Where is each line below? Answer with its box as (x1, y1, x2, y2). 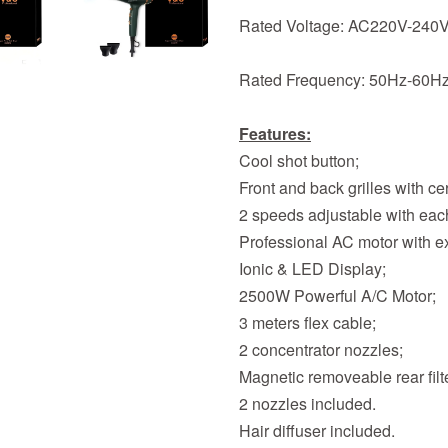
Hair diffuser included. (239, 419, 395, 442)
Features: (239, 122, 311, 145)
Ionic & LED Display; (239, 257, 386, 280)
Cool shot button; (239, 149, 359, 172)
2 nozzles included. (239, 392, 376, 415)
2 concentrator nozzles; (239, 338, 403, 361)
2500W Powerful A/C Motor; (239, 284, 436, 307)
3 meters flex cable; (239, 311, 376, 334)
